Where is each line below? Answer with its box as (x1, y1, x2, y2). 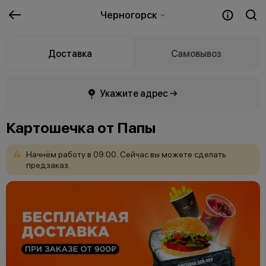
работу (58, 150, 85, 159)
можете (161, 150, 192, 159)
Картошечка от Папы (6, 119, 156, 137)
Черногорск (100, 9, 159, 21)
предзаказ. (26, 160, 70, 170)
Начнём (26, 150, 56, 159)
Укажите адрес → (100, 88, 178, 99)
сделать (194, 150, 226, 159)
